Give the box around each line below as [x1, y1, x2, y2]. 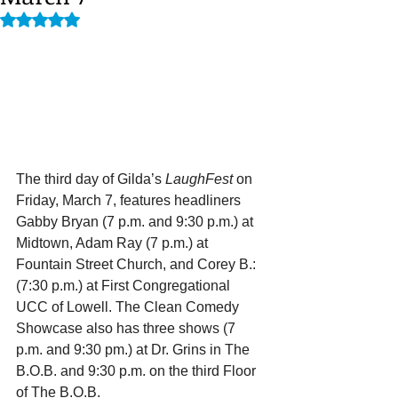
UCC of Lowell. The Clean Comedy [16, 299, 243, 315]
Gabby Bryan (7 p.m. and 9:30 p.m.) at [16, 214, 257, 230]
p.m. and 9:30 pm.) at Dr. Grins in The [16, 342, 253, 358]
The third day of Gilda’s [16, 171, 165, 187]
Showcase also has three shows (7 [16, 321, 239, 337]
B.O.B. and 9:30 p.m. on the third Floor [16, 363, 259, 379]
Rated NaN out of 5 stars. [39, 11, 179, 28]
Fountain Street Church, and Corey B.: [16, 257, 259, 273]
